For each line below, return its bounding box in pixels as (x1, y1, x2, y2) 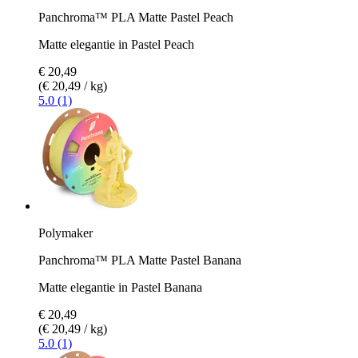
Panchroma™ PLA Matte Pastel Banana (38, 253, 241, 267)
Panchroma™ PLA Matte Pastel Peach (38, 10, 233, 24)
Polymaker (38, 225, 93, 240)
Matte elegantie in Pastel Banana (38, 280, 202, 294)
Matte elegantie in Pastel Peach (38, 37, 194, 51)
